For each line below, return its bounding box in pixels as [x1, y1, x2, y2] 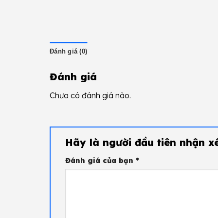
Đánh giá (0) [50, 47, 88, 55]
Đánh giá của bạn [65, 156, 136, 165]
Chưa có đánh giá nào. [50, 90, 131, 100]
